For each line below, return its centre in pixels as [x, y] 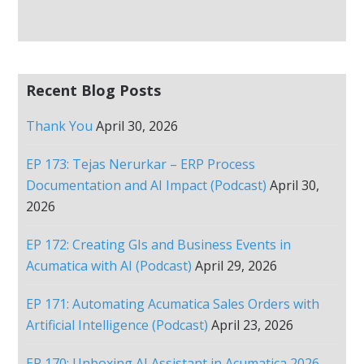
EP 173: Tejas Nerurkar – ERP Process [141, 164]
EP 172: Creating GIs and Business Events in [159, 245]
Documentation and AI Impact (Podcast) [147, 185]
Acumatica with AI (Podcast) [109, 266]
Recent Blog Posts [94, 90]
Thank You [60, 126]
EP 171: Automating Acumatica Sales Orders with [173, 304]
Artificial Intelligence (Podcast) [117, 325]
